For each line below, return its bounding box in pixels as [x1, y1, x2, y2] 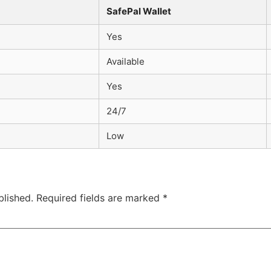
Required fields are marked [36, 191, 163, 204]
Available [106, 55, 145, 67]
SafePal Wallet [106, 5, 171, 17]
